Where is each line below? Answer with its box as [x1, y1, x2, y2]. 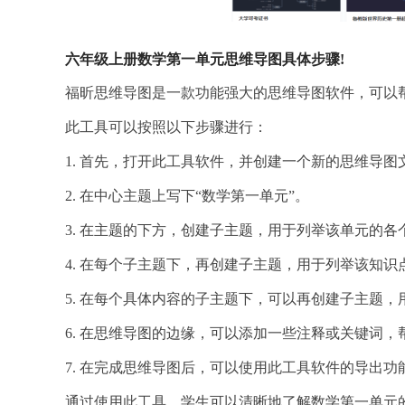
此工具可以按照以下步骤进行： [65, 119, 268, 135]
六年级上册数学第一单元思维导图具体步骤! [65, 52, 344, 67]
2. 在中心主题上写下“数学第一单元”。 [65, 188, 309, 203]
